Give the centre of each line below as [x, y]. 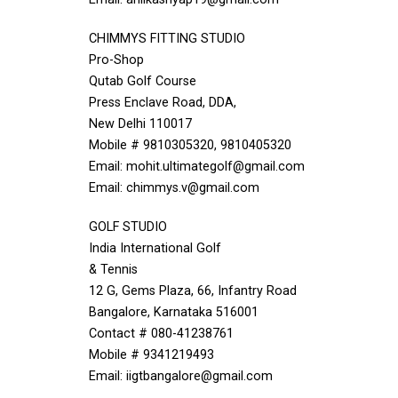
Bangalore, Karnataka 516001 [174, 312]
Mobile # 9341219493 [151, 355]
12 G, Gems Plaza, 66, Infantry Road [193, 291]
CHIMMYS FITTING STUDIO [167, 39]
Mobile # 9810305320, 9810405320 [190, 145]
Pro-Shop [116, 60]
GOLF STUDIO [128, 227]
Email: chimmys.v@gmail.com [174, 188]
